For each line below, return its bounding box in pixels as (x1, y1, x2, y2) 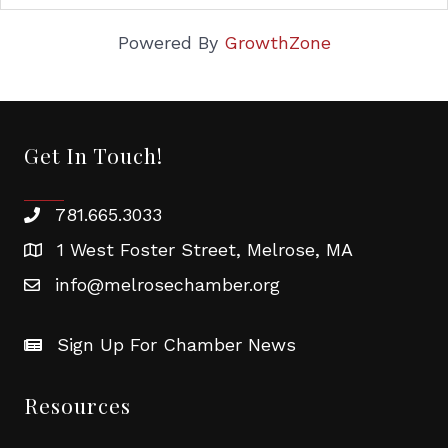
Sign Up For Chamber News (57, 334, 296, 355)
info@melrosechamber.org (55, 274, 280, 295)
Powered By (117, 32, 224, 53)
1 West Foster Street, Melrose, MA (57, 239, 353, 260)
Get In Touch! (24, 141, 163, 169)
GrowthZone (223, 32, 331, 53)
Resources (24, 391, 131, 419)
